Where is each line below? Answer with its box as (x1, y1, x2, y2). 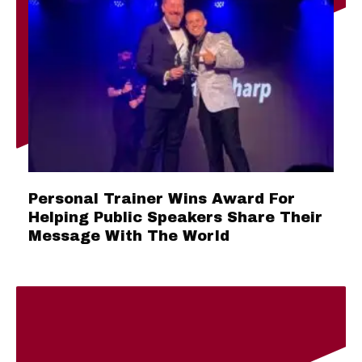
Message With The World (28, 228, 229, 245)
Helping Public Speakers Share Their (28, 209, 322, 226)
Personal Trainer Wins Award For (28, 191, 295, 208)
